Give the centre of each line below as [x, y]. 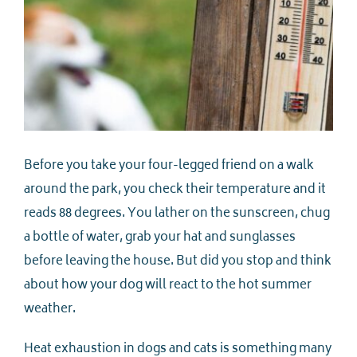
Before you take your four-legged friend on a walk [169, 166]
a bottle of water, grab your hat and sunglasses [160, 237]
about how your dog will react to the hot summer [168, 285]
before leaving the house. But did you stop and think [178, 261]
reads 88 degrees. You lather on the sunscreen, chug [177, 214]
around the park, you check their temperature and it [175, 190]
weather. [50, 309]
